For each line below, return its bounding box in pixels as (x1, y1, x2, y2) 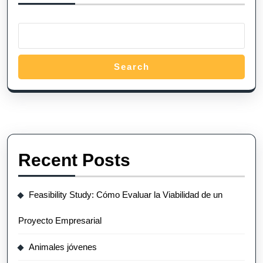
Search (113, 61, 150, 72)
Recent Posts (18, 150, 130, 170)
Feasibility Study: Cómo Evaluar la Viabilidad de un (29, 189, 222, 200)
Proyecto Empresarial (18, 215, 102, 225)
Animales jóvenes (29, 241, 97, 252)
